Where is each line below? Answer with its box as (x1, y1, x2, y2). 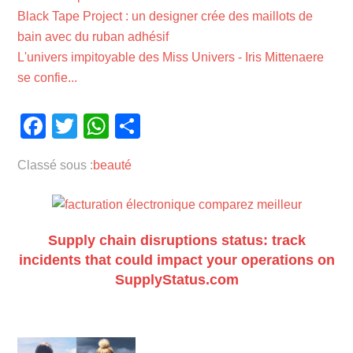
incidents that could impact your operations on (18, 251, 335, 268)
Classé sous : (17, 158, 94, 172)
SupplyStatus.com (114, 271, 239, 288)
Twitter (77, 111, 153, 140)
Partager (140, 111, 239, 140)
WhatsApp (109, 111, 226, 140)
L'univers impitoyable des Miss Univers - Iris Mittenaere (17, 50, 325, 64)
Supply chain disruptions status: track (47, 232, 306, 248)
